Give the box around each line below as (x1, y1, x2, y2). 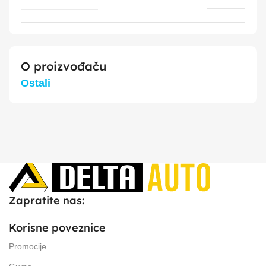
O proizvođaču (21, 58, 106, 74)
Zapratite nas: (9, 194, 84, 208)
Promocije (9, 242, 46, 252)
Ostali (21, 77, 50, 89)
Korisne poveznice (9, 221, 106, 235)
